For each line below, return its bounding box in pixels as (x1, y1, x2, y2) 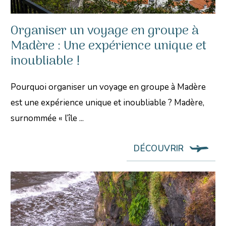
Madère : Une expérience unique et (11, 35, 207, 56)
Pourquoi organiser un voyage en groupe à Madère (11, 81, 206, 93)
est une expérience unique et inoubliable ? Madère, (11, 96, 205, 108)
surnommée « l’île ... (11, 112, 84, 124)
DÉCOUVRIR (134, 142, 184, 154)
